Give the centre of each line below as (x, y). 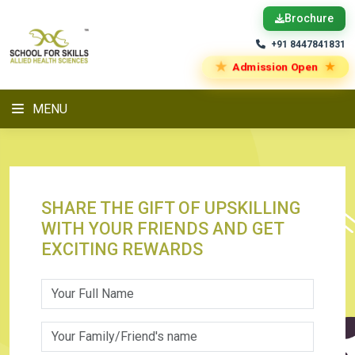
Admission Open (275, 67)
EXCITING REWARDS (122, 249)
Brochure (309, 18)
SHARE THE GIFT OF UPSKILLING (171, 208)
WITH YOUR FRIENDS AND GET (162, 229)
